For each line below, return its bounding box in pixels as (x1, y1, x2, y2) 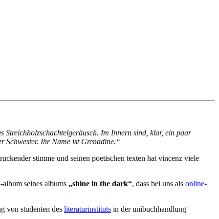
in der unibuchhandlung (111, 204, 186, 213)
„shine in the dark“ (68, 179, 132, 188)
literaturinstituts (64, 204, 111, 213)
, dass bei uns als (132, 179, 185, 188)
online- (185, 179, 207, 188)
